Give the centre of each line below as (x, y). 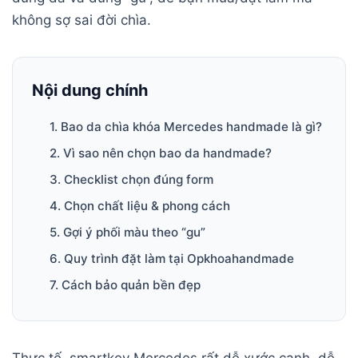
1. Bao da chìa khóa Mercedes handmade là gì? (186, 126)
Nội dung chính (90, 90)
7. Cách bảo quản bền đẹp (125, 284)
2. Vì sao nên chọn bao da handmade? (161, 153)
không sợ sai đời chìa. (82, 20)
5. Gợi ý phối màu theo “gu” (128, 232)
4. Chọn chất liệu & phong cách (140, 205)
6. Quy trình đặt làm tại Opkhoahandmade (172, 258)
